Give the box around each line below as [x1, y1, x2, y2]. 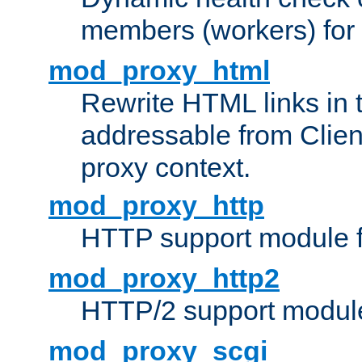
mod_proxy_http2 [48, 263, 280, 294]
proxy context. [81, 152, 250, 183]
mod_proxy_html [48, 55, 270, 86]
